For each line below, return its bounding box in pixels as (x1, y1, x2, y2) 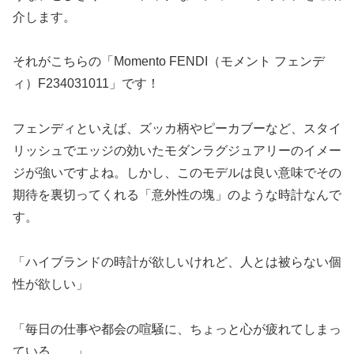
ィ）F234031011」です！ (13, 77, 160, 91)
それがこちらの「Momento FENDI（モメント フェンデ (13, 55, 325, 69)
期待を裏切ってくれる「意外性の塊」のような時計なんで (13, 188, 341, 202)
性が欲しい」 (13, 277, 88, 291)
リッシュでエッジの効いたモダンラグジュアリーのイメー (13, 144, 341, 158)
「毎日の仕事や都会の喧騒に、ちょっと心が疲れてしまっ (13, 322, 341, 336)
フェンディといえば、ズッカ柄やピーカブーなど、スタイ (13, 122, 341, 136)
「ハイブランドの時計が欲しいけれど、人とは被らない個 (13, 255, 341, 269)
